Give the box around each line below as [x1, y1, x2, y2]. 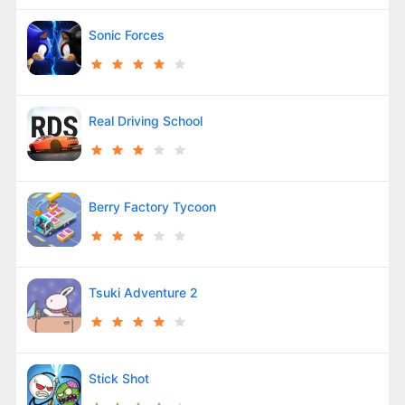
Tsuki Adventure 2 [88, 284, 198, 300]
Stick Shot [88, 370, 149, 386]
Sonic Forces [88, 26, 165, 42]
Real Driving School [88, 112, 202, 128]
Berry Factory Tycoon [88, 198, 216, 214]
